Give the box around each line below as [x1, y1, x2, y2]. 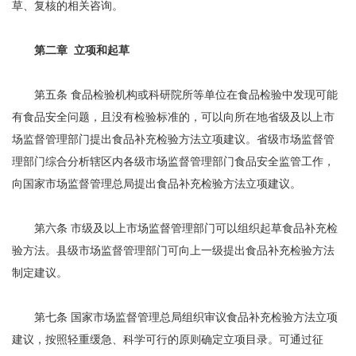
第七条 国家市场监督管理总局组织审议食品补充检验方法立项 [12, 311, 338, 323]
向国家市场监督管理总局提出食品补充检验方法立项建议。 [12, 178, 301, 190]
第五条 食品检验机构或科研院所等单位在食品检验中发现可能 [12, 89, 338, 101]
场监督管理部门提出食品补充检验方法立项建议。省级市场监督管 [12, 133, 335, 145]
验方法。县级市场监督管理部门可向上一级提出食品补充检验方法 [12, 245, 335, 257]
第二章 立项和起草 [34, 44, 130, 56]
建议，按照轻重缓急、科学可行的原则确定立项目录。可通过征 [12, 334, 323, 346]
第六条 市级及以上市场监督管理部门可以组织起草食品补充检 [12, 222, 338, 234]
